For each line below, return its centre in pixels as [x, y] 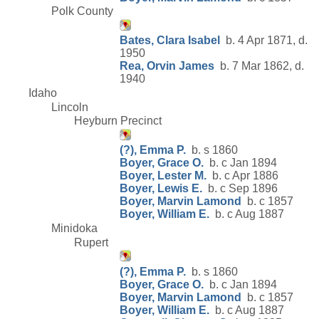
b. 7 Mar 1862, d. [259, 66]
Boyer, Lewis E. [161, 189]
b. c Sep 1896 [240, 189]
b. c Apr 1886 [242, 176]
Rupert [91, 242]
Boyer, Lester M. [163, 176]
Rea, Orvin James [167, 66]
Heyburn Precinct [118, 121]
